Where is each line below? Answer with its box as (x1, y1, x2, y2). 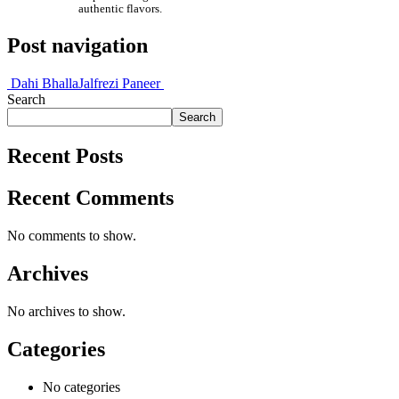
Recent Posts (7, 144, 123, 168)
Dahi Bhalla (7, 76, 78, 92)
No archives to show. (7, 303, 126, 319)
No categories (43, 379, 120, 395)
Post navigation (7, 34, 148, 58)
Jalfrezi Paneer (78, 76, 164, 92)
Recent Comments (7, 186, 174, 210)
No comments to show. (7, 227, 136, 243)
